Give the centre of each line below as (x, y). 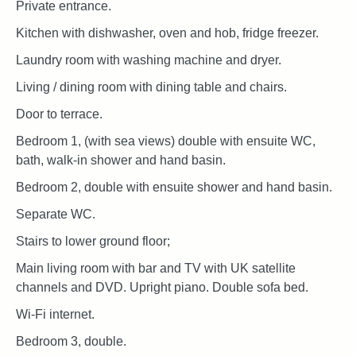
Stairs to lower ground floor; (93, 241)
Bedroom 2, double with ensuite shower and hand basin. (174, 187)
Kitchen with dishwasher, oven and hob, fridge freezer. (167, 33)
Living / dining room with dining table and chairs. (151, 87)
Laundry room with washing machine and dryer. (149, 60)
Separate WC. (56, 214)
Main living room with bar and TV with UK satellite (156, 268)
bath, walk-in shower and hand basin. (121, 160)
